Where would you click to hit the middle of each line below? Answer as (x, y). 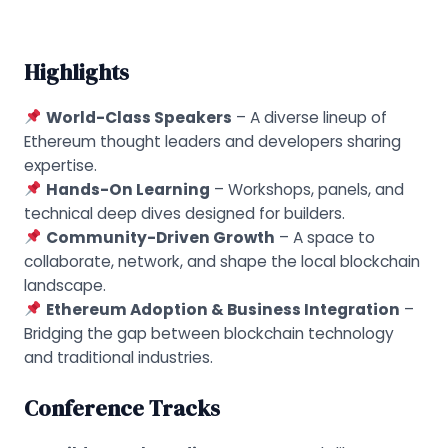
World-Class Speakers (138, 117)
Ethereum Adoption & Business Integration (222, 309)
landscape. (64, 285)
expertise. (60, 165)
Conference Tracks (121, 408)
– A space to (324, 237)
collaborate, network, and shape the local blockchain (221, 261)
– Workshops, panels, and (306, 189)
